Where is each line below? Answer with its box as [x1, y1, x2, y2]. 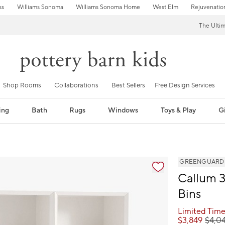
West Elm [152, 4, 178, 11]
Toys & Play [161, 105, 196, 115]
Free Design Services [155, 81, 215, 89]
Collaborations [54, 81, 98, 89]
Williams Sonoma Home [75, 4, 140, 11]
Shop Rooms [3, 81, 41, 89]
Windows [108, 105, 139, 115]
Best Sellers [111, 81, 145, 89]
